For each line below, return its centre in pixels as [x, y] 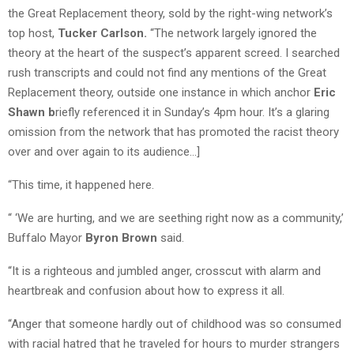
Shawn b [32, 112]
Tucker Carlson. [102, 33]
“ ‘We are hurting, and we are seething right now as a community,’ [176, 218]
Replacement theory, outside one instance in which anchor [159, 92]
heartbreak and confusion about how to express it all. [146, 290]
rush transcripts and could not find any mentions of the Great [167, 72]
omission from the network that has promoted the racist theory [173, 132]
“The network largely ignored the [232, 33]
